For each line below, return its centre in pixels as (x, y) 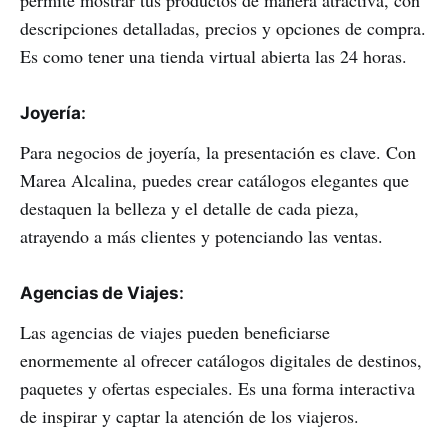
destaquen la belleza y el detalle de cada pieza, (189, 208)
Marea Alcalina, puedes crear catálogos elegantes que (214, 180)
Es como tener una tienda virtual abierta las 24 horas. (213, 56)
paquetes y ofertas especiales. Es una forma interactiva (217, 388)
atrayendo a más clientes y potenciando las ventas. (201, 236)
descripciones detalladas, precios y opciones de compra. (223, 28)
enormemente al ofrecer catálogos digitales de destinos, (221, 360)
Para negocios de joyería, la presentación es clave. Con (218, 152)
